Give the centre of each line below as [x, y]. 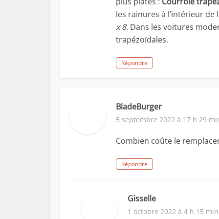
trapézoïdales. [142, 40]
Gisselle [142, 198]
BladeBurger [139, 107]
